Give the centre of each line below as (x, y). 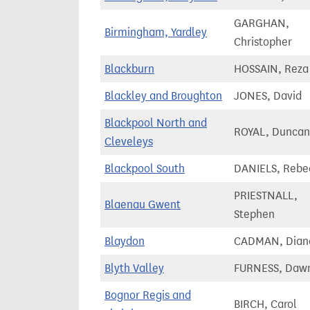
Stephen (254, 214)
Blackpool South (145, 168)
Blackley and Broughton (163, 96)
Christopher (263, 42)
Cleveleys (129, 142)
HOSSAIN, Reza (271, 69)
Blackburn (129, 69)
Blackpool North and (156, 123)
